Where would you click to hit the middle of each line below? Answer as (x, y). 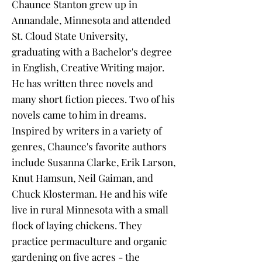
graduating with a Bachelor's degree (92, 52)
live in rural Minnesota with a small (90, 210)
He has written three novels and (82, 83)
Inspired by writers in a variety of (87, 131)
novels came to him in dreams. (79, 115)
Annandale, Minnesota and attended (91, 20)
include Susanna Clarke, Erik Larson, (94, 162)
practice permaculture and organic (89, 241)
